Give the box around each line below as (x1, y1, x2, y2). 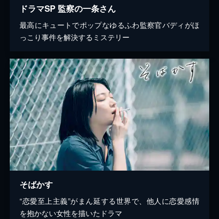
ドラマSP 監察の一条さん (20, 2, 116, 15)
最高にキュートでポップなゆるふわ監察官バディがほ (20, 20, 199, 30)
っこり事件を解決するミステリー (20, 32, 130, 43)
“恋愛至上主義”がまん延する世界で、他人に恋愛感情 (20, 196, 199, 206)
